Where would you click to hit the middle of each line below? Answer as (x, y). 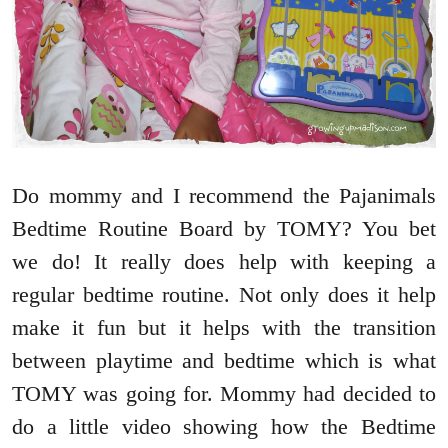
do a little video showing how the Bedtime (224, 427)
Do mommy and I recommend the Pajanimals (224, 196)
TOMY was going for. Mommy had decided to (224, 394)
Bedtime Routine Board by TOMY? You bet (224, 229)
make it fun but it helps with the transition (224, 328)
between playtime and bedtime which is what (224, 361)
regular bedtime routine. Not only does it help (224, 295)
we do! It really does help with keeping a (224, 262)
